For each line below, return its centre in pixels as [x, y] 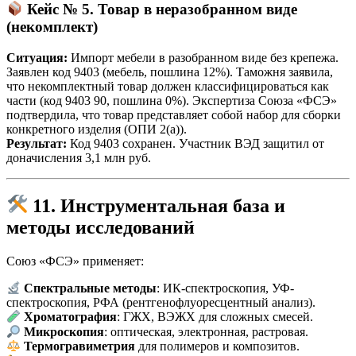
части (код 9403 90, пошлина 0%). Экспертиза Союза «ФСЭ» [172, 100]
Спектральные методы [91, 288]
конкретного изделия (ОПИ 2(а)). [97, 129]
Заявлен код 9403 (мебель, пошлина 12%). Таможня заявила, [170, 72]
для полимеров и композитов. [218, 346]
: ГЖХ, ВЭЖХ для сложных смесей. [215, 317]
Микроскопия [64, 332]
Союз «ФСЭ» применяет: [75, 261]
